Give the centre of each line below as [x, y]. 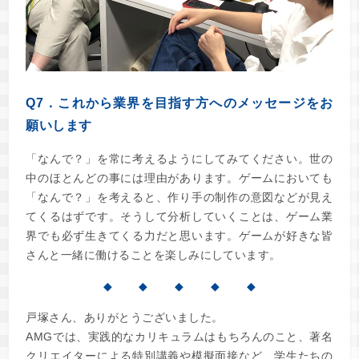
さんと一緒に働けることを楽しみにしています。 [153, 255]
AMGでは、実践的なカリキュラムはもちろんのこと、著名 [179, 337]
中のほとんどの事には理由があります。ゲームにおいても [179, 178]
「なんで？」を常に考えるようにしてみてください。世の [179, 159]
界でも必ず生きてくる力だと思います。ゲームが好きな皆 [179, 236]
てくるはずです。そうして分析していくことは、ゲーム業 [179, 217]
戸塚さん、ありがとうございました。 [125, 318]
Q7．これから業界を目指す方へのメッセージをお [179, 103]
